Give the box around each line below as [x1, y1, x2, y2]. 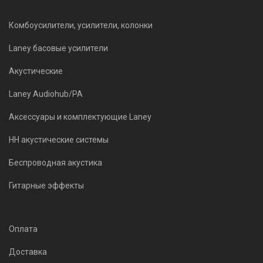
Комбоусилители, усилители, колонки [9, 21, 153, 30]
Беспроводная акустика [9, 158, 102, 167]
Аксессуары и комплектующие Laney [9, 112, 151, 122]
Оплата [9, 224, 38, 234]
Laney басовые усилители [9, 43, 108, 53]
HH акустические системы [9, 135, 109, 144]
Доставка [9, 247, 47, 257]
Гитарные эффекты [9, 181, 84, 190]
